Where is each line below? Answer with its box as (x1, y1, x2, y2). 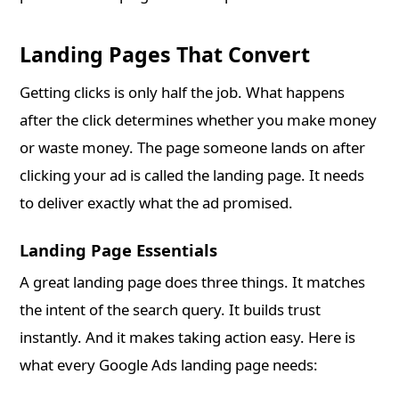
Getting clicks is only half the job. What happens (20, 82, 346, 103)
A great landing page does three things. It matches (20, 272, 366, 293)
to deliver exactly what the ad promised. (20, 192, 294, 214)
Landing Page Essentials (20, 239, 218, 262)
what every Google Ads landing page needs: (20, 354, 319, 376)
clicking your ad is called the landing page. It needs (20, 165, 365, 186)
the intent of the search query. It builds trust (20, 299, 322, 321)
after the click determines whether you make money (20, 110, 378, 131)
